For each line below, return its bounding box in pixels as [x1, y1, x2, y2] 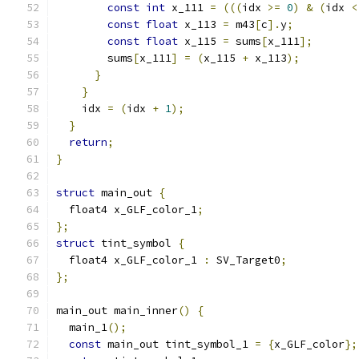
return [69, 135, 107, 149]
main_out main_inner [56, 304, 178, 317]
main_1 [56, 321, 107, 334]
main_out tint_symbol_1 [101, 337, 255, 351]
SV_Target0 [210, 253, 280, 267]
